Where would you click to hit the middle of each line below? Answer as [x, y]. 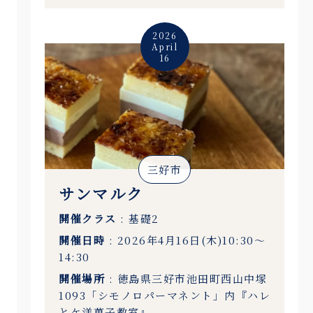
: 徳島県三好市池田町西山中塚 [186, 278]
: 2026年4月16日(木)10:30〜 [185, 240]
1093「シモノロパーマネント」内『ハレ [165, 295]
